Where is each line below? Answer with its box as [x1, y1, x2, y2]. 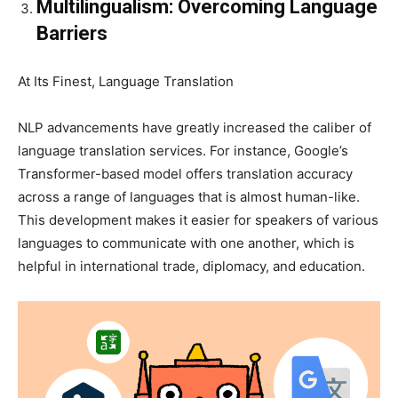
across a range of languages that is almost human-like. [18, 187, 360, 205]
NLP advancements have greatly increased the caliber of [18, 118, 371, 136]
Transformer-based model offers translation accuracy [18, 164, 353, 182]
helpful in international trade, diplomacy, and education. [18, 257, 365, 275]
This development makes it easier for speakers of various [18, 211, 378, 228]
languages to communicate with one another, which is [18, 234, 354, 251]
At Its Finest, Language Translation [18, 72, 234, 90]
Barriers [36, 21, 107, 44]
